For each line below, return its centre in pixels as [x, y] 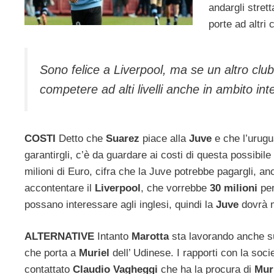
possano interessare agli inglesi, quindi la [120, 204]
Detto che [81, 138]
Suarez [123, 138]
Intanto [113, 237]
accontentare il [60, 188]
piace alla [164, 138]
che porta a [52, 253]
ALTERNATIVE [59, 237]
